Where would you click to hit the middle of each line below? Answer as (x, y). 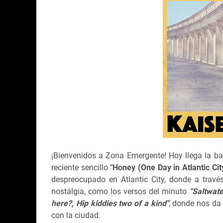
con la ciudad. (76, 215)
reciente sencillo (81, 167)
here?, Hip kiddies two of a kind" (110, 203)
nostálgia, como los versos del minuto (120, 191)
